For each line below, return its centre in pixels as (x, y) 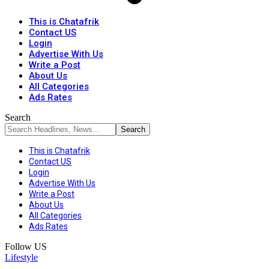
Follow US (26, 246)
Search (18, 117)
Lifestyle (21, 257)
